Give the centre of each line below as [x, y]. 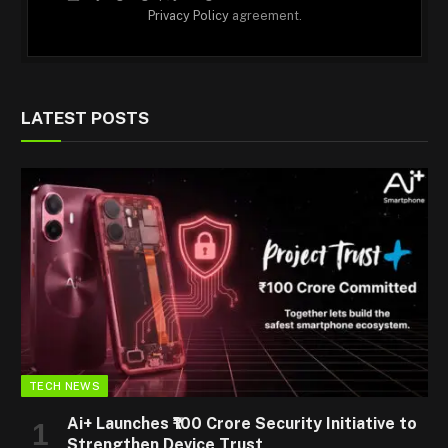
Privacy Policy [188, 16]
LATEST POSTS [85, 118]
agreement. [265, 16]
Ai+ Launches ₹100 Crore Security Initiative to [242, 424]
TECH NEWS [64, 386]
